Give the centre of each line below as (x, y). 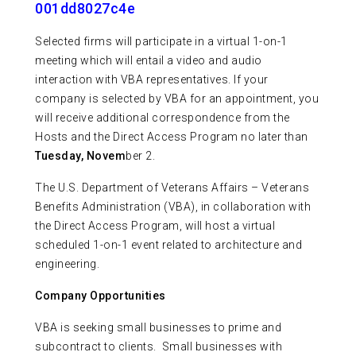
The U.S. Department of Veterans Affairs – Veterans (172, 188)
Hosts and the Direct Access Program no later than (172, 137)
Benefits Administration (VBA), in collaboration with (173, 207)
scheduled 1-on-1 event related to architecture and (168, 245)
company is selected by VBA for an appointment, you (177, 99)
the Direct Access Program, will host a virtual (155, 226)
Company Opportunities (102, 296)
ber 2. (140, 156)
